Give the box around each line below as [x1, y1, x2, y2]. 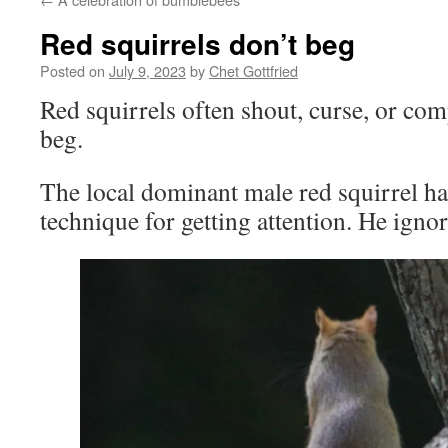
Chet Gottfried [209, 60, 298, 81]
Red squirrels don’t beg [40, 23, 355, 64]
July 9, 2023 [109, 60, 186, 81]
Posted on [40, 60, 105, 81]
